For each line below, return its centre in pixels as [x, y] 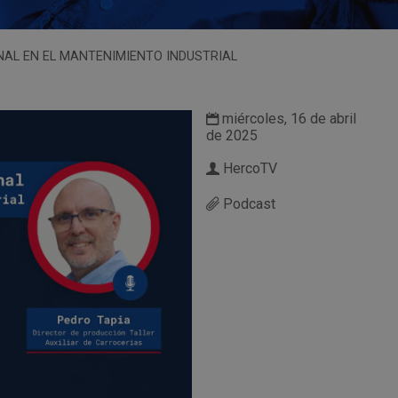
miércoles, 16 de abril [287, 119]
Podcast [247, 204]
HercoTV [248, 169]
